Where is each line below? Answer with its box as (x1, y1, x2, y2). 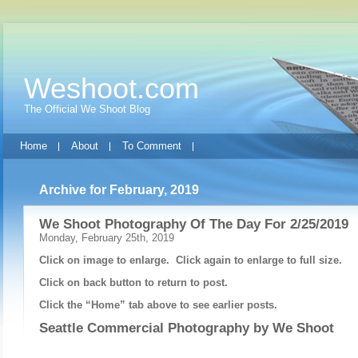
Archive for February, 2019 (39, 183, 199, 197)
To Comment (122, 140, 181, 152)
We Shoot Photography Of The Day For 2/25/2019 (39, 217, 348, 232)
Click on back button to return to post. (39, 276, 228, 288)
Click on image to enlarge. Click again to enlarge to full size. (39, 254, 345, 266)
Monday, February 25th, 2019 (39, 232, 174, 244)
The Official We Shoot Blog (24, 103, 150, 115)
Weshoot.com (24, 72, 199, 105)
